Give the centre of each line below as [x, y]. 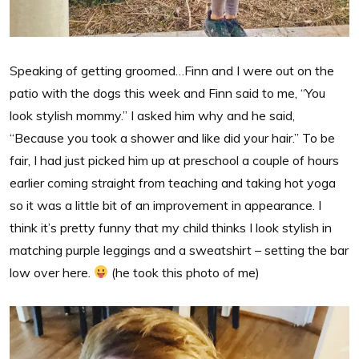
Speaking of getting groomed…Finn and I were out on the [172, 70]
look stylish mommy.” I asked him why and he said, [152, 115]
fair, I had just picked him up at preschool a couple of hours [174, 160]
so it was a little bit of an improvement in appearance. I [165, 205]
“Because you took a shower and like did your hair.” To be [172, 137]
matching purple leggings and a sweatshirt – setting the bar [179, 250]
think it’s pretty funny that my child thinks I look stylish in [171, 227]
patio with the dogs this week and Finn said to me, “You [167, 93]
